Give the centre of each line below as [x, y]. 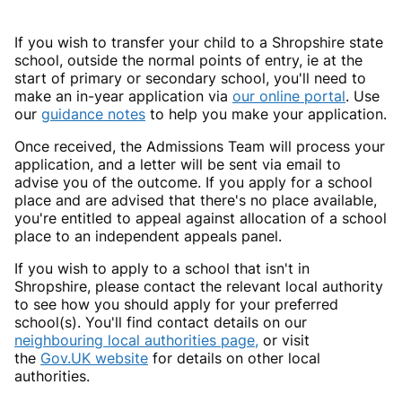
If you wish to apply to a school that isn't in [162, 269]
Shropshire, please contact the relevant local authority [199, 287]
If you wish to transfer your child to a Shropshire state [199, 43]
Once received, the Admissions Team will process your [200, 147]
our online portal [289, 96]
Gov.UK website [94, 358]
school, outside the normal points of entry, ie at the [188, 61]
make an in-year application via [123, 96]
